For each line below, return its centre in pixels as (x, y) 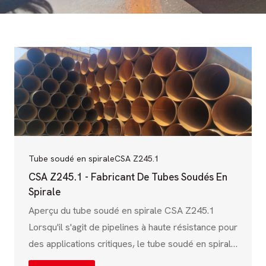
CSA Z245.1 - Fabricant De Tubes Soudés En (128, 177)
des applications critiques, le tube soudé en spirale (132, 244)
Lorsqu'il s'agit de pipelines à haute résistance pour (133, 227)
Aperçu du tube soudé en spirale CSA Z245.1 (121, 210)
